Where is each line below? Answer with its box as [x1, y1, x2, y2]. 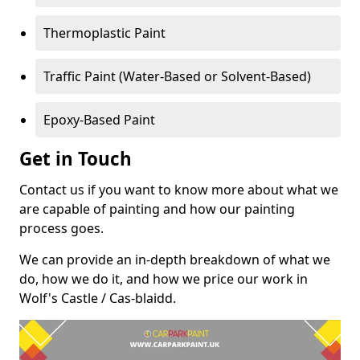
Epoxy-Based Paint [43, 110, 155, 129]
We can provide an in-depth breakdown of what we [19, 250, 330, 268]
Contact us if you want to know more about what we [19, 180, 338, 198]
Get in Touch [19, 145, 132, 171]
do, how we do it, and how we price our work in [19, 269, 308, 288]
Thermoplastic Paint [43, 23, 166, 42]
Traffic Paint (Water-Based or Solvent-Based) [43, 67, 311, 85]
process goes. [19, 219, 104, 237]
